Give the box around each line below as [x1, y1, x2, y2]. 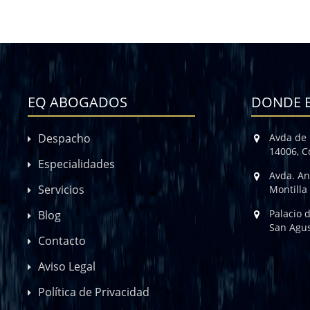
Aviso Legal [38, 259, 96, 275]
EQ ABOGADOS [28, 93, 128, 112]
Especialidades [38, 156, 116, 172]
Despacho [38, 131, 91, 147]
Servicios [38, 182, 85, 198]
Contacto [38, 233, 86, 249]
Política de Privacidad [38, 284, 150, 300]
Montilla [268, 183, 307, 197]
